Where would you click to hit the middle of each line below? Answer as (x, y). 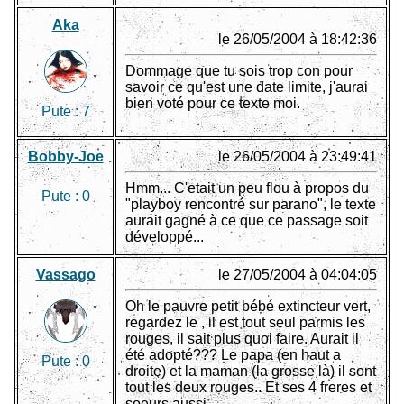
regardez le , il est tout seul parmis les (245, 323)
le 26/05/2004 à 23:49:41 (298, 157)
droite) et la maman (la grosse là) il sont (251, 372)
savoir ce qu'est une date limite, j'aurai (247, 87)
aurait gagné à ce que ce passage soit (247, 221)
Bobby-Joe (65, 157)
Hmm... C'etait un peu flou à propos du (247, 188)
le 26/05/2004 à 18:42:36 (298, 40)
